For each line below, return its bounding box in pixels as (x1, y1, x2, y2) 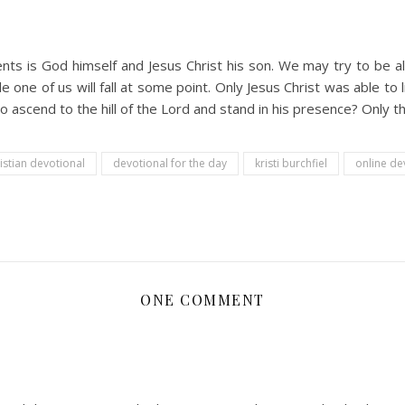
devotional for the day (113, 155, 227, 171)
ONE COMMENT (140, 290, 265, 309)
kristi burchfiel (255, 155, 327, 171)
